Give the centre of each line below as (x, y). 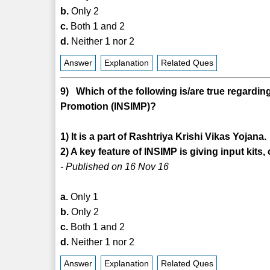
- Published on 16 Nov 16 (115, 166)
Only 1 (83, 196)
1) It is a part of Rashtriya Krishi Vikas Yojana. (164, 136)
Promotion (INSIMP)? (108, 106)
